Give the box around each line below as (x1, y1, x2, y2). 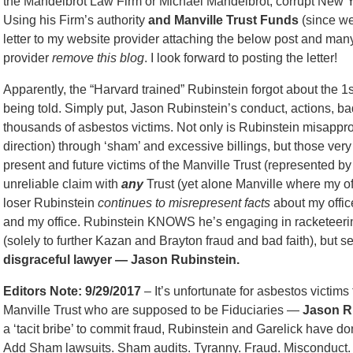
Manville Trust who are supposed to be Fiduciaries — (3, 303, 303, 317)
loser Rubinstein (3, 196, 98, 210)
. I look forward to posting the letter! (144, 51, 337, 65)
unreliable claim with (3, 177, 121, 191)
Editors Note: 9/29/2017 (3, 284, 141, 298)
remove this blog (49, 51, 144, 65)
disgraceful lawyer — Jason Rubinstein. (3, 253, 240, 266)
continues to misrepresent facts (98, 196, 270, 210)
